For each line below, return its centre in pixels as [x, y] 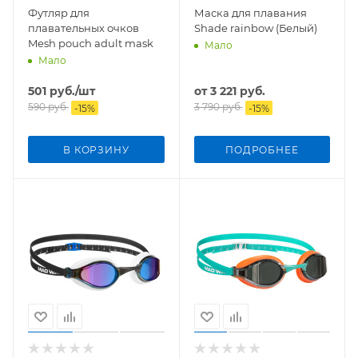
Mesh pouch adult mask [91, 43]
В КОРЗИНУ [96, 149]
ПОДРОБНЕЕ [262, 149]
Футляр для [59, 12]
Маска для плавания [250, 12]
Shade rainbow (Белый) [255, 28]
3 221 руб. [237, 91]
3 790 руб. [218, 106]
